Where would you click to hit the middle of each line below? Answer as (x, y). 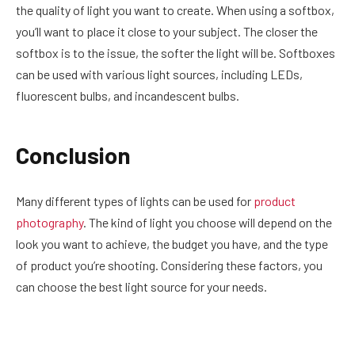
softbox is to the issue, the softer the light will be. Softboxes (176, 53)
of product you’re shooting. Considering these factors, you (169, 265)
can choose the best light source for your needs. (141, 287)
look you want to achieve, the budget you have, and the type (172, 244)
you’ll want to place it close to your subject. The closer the (167, 32)
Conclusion (73, 155)
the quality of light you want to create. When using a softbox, (175, 10)
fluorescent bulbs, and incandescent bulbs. (128, 96)
